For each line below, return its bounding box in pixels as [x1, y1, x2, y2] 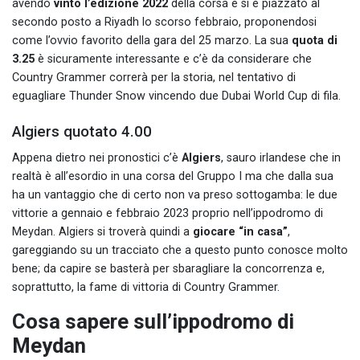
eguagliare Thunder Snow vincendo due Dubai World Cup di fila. [12, 88, 341, 103]
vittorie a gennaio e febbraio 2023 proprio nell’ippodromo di [12, 206, 323, 220]
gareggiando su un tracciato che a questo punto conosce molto [12, 243, 348, 257]
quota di [292, 33, 337, 47]
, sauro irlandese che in [221, 150, 341, 165]
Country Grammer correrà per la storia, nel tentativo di [12, 70, 296, 84]
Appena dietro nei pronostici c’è [12, 150, 182, 165]
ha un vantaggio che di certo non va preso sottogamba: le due [12, 187, 337, 202]
